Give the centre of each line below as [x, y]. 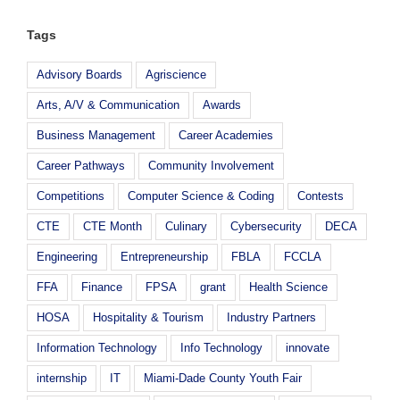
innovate [308, 347]
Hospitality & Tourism [148, 317]
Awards [222, 104]
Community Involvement [211, 165]
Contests [321, 196]
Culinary [186, 226]
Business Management [96, 135]
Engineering [67, 256]
